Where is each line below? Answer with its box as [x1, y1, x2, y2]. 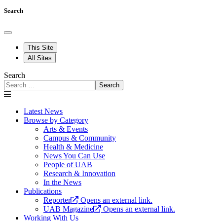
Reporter [43, 196, 71, 205]
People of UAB [43, 160, 92, 169]
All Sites [28, 54, 52, 62]
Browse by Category [24, 116, 88, 125]
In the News [43, 178, 81, 187]
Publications [24, 187, 62, 196]
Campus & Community [43, 134, 116, 143]
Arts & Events [43, 125, 88, 134]
